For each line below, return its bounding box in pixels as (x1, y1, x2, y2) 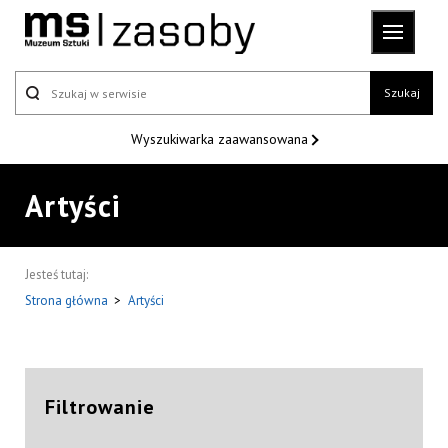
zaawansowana (218, 130, 312, 149)
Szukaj (383, 84, 420, 100)
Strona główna (25, 292, 111, 310)
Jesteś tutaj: (25, 266, 88, 284)
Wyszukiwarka (131, 130, 218, 149)
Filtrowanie (45, 394, 155, 421)
